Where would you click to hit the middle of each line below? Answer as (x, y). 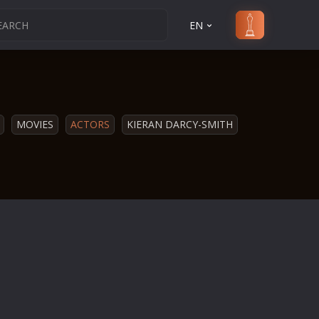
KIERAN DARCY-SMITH (180, 124)
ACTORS (90, 124)
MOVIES (35, 124)
